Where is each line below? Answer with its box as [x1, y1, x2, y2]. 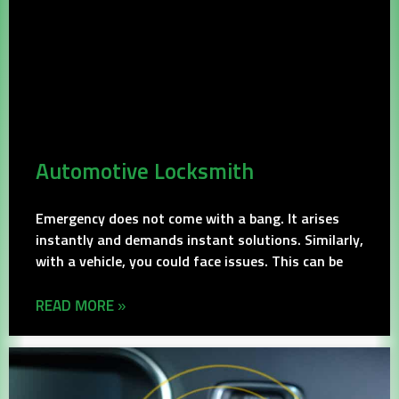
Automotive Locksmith [36, 161, 254, 184]
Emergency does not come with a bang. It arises [36, 212, 339, 227]
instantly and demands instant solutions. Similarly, [36, 233, 363, 248]
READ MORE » [36, 299, 126, 315]
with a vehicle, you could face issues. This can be [36, 255, 343, 270]
